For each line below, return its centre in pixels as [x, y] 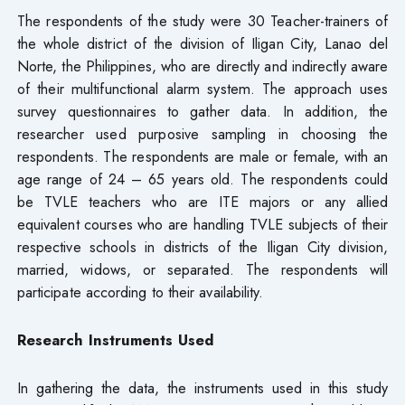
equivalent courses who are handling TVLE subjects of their [202, 224]
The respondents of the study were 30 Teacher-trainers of [202, 20]
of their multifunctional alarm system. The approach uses [202, 88]
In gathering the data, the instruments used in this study [202, 387]
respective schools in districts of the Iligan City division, [202, 246]
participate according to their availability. [140, 292]
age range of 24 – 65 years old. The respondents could [202, 179]
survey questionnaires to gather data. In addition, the [202, 111]
